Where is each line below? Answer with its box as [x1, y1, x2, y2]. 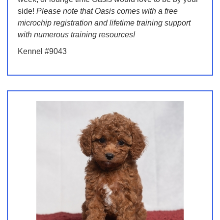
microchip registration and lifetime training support [17, 19, 191, 27]
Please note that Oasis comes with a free [36, 7, 178, 16]
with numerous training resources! [17, 30, 135, 39]
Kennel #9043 [17, 47, 67, 56]
